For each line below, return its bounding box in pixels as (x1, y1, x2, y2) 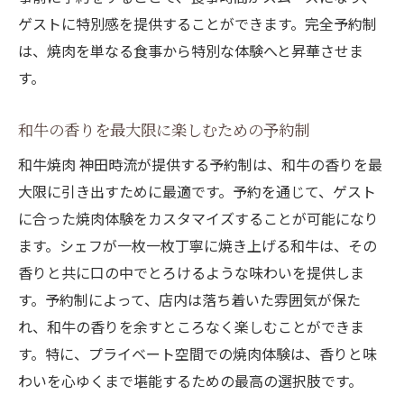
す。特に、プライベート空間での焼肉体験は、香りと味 (18, 343, 377, 365)
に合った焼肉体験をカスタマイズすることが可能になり (18, 207, 379, 230)
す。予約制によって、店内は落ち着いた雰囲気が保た (18, 289, 361, 311)
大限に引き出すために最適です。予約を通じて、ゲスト (18, 180, 376, 203)
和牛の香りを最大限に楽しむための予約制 (18, 118, 309, 142)
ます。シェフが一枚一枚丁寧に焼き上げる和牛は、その (18, 234, 377, 257)
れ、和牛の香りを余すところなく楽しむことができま (18, 316, 364, 338)
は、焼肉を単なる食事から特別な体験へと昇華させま (18, 40, 363, 62)
